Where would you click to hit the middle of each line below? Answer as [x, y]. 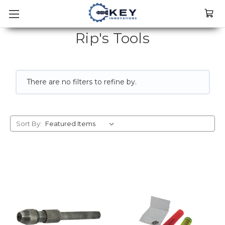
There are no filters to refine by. [81, 82]
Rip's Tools [113, 38]
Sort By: [29, 124]
